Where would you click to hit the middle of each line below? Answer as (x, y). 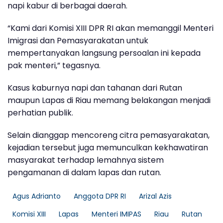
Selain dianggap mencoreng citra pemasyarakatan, (109, 135)
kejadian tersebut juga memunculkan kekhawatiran (108, 147)
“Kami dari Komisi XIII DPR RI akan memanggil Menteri (111, 28)
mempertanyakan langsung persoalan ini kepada (104, 53)
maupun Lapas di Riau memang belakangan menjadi (109, 100)
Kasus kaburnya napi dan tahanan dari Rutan (95, 88)
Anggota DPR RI (100, 196)
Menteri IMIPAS (116, 214)
